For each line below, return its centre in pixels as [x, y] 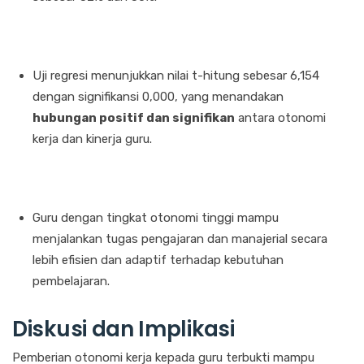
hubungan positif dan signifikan [134, 118]
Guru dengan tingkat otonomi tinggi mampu [156, 218]
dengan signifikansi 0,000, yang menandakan [158, 97]
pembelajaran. [71, 282]
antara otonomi [280, 118]
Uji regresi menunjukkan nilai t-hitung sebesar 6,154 [176, 76]
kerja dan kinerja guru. [92, 139]
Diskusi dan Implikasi [123, 329]
